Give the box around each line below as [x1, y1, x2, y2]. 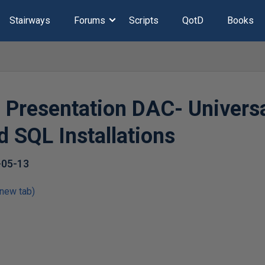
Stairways [9, 15, 50, 26]
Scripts [128, 15, 159, 26]
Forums [73, 15, 105, 26]
